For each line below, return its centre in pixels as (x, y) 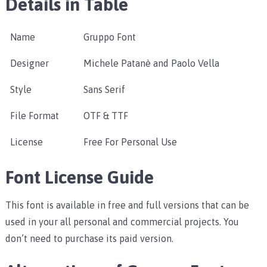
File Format (34, 116)
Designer (29, 63)
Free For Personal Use (130, 142)
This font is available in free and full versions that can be (127, 205)
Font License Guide (79, 177)
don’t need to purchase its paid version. (89, 239)
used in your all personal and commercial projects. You (122, 222)
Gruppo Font (109, 37)
